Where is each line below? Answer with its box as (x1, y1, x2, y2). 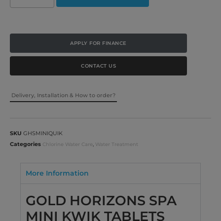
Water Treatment (95, 141, 138, 147)
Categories (10, 140, 41, 147)
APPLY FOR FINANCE (70, 39, 127, 46)
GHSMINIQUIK (23, 129, 63, 137)
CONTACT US (81, 62, 116, 69)
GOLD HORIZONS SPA (26, 192, 177, 209)
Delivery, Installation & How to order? (11, 91, 115, 99)
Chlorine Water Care (42, 141, 93, 147)
